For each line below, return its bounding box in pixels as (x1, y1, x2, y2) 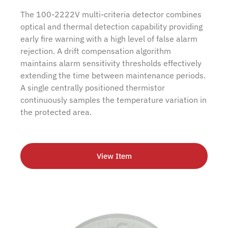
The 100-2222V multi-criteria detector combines (20, 9, 202, 19)
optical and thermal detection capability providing (20, 21, 203, 32)
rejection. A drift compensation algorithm (20, 45, 171, 56)
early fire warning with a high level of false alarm (20, 33, 197, 44)
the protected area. (20, 106, 92, 117)
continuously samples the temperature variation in (20, 94, 207, 105)
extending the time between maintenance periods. (20, 70, 206, 80)
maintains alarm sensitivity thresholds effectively (20, 58, 202, 68)
